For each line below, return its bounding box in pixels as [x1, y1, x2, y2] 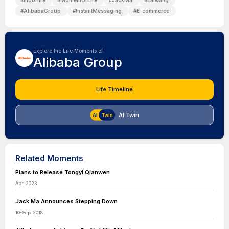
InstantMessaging [76, 8, 122, 14]
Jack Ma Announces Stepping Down [15, 198, 118, 205]
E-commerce [136, 8, 169, 14]
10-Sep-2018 [15, 210, 43, 215]
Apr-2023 [15, 180, 37, 186]
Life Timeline [96, 86, 133, 93]
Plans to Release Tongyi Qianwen [15, 169, 110, 176]
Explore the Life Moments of [33, 48, 103, 54]
